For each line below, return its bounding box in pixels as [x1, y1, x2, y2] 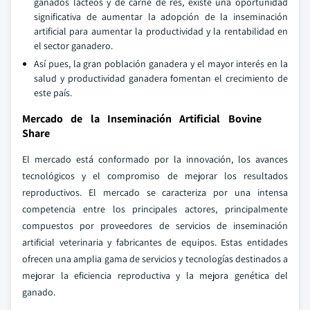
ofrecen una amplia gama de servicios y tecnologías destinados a [22, 253, 288, 265]
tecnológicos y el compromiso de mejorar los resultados [22, 170, 288, 182]
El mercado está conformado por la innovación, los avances [22, 153, 288, 165]
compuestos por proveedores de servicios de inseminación [22, 219, 288, 232]
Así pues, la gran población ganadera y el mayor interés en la [34, 57, 288, 70]
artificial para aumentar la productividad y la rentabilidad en [34, 25, 288, 37]
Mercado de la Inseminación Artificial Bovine [22, 111, 262, 126]
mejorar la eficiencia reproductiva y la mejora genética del [22, 269, 288, 282]
